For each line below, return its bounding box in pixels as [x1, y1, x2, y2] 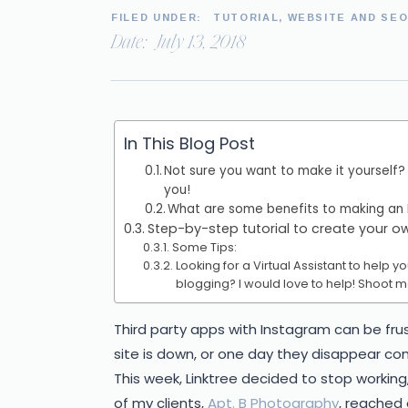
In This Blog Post [124, 131, 255, 155]
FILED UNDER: [111, 7, 202, 26]
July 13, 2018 [157, 34, 246, 53]
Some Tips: [171, 240, 237, 255]
